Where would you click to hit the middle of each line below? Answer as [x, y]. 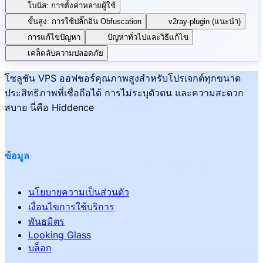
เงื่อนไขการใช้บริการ [71, 207]
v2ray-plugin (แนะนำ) [205, 21]
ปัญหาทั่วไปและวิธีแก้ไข [148, 37]
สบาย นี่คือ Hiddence [49, 107]
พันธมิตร [46, 222]
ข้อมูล [17, 156]
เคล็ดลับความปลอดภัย [65, 53]
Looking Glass [60, 235]
